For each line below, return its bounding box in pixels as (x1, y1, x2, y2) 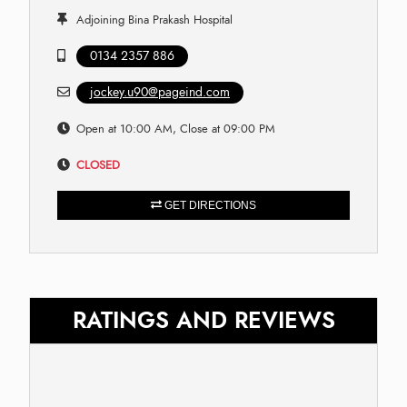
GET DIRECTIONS (162, 198, 256, 212)
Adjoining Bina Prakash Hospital (76, 11, 233, 28)
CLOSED (76, 156, 120, 174)
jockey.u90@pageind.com (90, 83, 230, 101)
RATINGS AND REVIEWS (72, 303, 335, 336)
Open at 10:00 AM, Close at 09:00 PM (76, 120, 275, 137)
